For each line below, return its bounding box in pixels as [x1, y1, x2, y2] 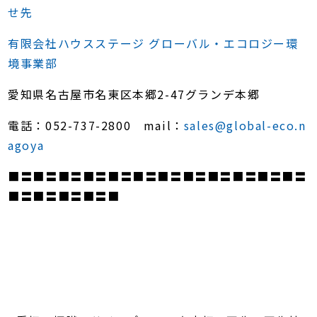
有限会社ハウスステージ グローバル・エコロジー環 [8, 35, 299, 52]
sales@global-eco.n [183, 117, 306, 134]
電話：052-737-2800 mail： [8, 117, 184, 134]
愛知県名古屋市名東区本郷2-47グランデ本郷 [8, 86, 260, 103]
